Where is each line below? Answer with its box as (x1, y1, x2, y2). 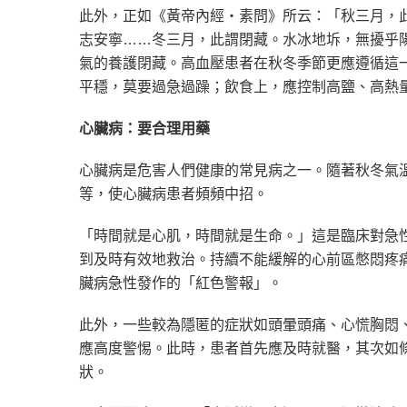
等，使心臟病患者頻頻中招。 (79, 186, 268, 202)
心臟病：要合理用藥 (79, 121, 210, 136)
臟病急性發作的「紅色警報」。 (79, 275, 283, 291)
